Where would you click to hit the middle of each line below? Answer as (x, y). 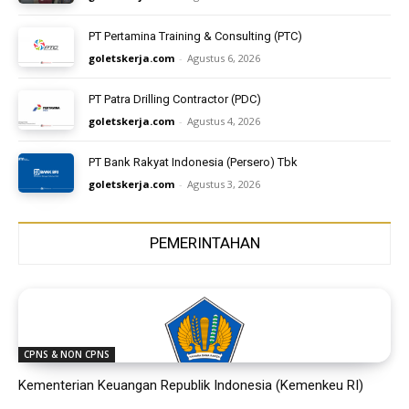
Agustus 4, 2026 (224, 121)
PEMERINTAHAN (204, 242)
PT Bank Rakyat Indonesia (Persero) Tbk (194, 162)
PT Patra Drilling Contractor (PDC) (175, 99)
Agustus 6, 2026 (224, 58)
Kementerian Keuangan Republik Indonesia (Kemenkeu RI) (191, 386)
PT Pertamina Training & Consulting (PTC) (196, 37)
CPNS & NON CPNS (67, 355)
